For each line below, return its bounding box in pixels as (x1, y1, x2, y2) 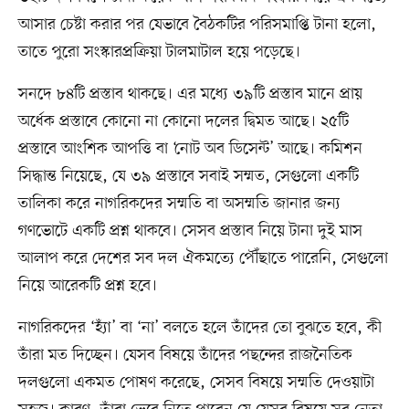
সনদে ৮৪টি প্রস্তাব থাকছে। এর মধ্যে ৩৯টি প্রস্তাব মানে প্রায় (17, 82, 362, 105)
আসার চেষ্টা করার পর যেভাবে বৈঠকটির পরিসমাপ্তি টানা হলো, (17, 13, 376, 36)
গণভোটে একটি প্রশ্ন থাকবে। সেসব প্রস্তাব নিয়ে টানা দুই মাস (17, 219, 362, 242)
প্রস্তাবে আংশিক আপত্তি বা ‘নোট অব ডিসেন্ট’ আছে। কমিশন (17, 137, 362, 160)
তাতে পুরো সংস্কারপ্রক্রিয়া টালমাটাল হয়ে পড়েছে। (17, 40, 300, 63)
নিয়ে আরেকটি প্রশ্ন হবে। (17, 274, 157, 297)
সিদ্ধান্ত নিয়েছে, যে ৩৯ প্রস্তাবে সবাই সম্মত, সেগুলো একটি (17, 164, 359, 187)
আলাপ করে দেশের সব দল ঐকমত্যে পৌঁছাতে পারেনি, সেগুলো (17, 246, 388, 269)
